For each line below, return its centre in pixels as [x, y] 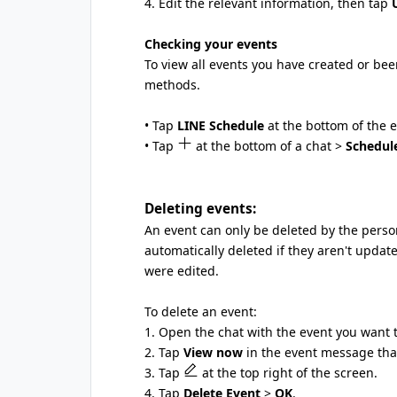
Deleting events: [200, 208]
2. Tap [164, 352]
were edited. [182, 271]
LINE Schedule [221, 125]
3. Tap [164, 373]
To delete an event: [201, 311]
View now [213, 352]
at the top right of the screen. [288, 373]
